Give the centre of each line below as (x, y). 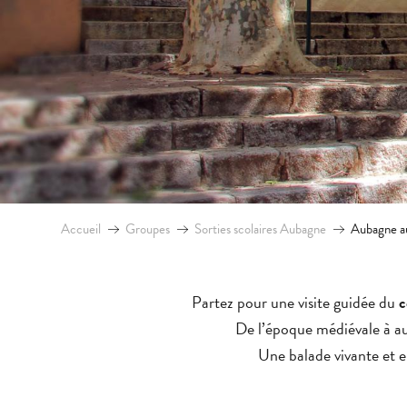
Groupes (148, 229)
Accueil (81, 229)
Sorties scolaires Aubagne (260, 229)
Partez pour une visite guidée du (295, 302)
